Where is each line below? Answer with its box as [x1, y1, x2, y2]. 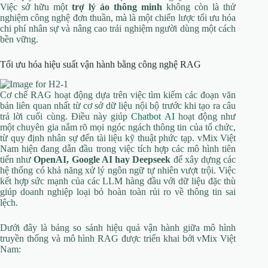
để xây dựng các [170, 154, 236, 165]
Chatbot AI [131, 111, 175, 122]
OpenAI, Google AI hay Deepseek [33, 154, 171, 165]
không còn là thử [162, 2, 236, 13]
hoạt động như [174, 111, 236, 122]
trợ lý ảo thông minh [72, 2, 163, 13]
